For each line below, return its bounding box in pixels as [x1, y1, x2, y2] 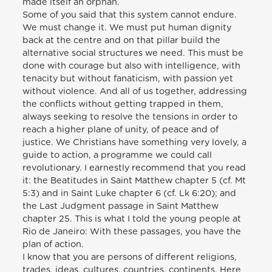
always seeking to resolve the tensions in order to [22, 112, 238, 121]
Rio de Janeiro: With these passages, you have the [22, 226, 242, 236]
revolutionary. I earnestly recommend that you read [22, 163, 246, 172]
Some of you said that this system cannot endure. [22, 10, 237, 19]
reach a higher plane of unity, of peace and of [22, 124, 219, 134]
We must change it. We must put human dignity [22, 22, 232, 32]
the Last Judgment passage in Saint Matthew [22, 201, 219, 211]
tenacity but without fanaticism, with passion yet [22, 73, 234, 83]
